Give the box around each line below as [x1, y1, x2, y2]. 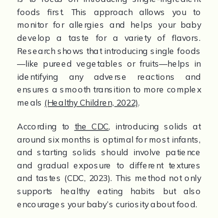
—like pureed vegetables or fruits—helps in [17, 58, 201, 69]
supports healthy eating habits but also [17, 186, 201, 197]
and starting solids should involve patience [17, 147, 201, 158]
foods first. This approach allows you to [17, 7, 201, 17]
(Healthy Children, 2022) [44, 97, 139, 108]
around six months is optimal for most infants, [17, 134, 201, 145]
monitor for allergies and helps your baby [17, 19, 201, 30]
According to [17, 121, 74, 132]
